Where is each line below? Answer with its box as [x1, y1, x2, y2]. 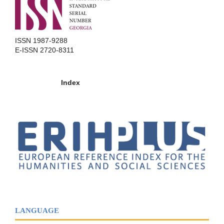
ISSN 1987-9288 [15, 36, 67, 45]
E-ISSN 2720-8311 [15, 46, 74, 54]
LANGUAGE [15, 206, 59, 214]
